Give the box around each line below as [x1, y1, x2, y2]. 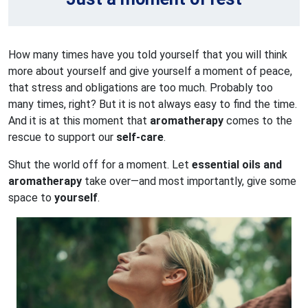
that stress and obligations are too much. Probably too [8, 80, 273, 94]
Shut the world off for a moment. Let [8, 157, 192, 171]
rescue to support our [8, 130, 116, 144]
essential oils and [192, 157, 282, 171]
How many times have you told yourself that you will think [8, 47, 287, 61]
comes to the [223, 113, 292, 127]
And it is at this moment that [8, 113, 150, 127]
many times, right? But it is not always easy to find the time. [8, 97, 297, 111]
